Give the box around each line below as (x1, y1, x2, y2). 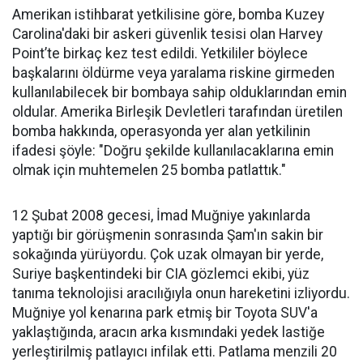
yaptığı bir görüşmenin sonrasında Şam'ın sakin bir (12, 226, 323, 243)
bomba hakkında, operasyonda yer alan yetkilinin (12, 122, 310, 139)
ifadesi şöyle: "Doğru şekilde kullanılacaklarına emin (12, 142, 334, 159)
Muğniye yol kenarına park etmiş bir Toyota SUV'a (12, 304, 318, 321)
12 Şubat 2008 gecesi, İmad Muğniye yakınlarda (12, 207, 310, 224)
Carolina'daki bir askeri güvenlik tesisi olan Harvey (12, 25, 322, 42)
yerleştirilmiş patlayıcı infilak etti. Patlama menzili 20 (12, 343, 337, 360)
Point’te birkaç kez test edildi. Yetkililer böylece (12, 45, 308, 62)
